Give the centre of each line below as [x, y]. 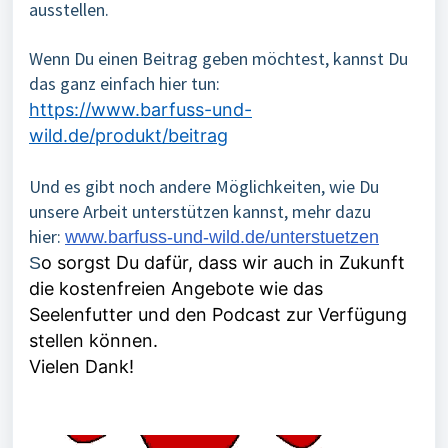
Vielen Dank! [81, 366]
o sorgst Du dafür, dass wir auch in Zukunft [223, 262]
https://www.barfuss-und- [140, 109]
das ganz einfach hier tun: [124, 83]
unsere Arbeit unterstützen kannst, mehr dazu [200, 211]
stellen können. [93, 340]
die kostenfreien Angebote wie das [176, 288]
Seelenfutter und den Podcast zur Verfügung [218, 314]
